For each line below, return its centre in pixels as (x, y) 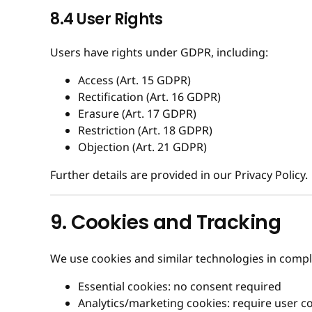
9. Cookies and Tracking (166, 222)
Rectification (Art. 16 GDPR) (149, 96)
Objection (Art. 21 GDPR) (142, 147)
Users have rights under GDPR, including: (159, 52)
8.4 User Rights (107, 19)
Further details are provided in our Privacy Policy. (179, 174)
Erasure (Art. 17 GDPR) (137, 113)
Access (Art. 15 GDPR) (134, 80)
